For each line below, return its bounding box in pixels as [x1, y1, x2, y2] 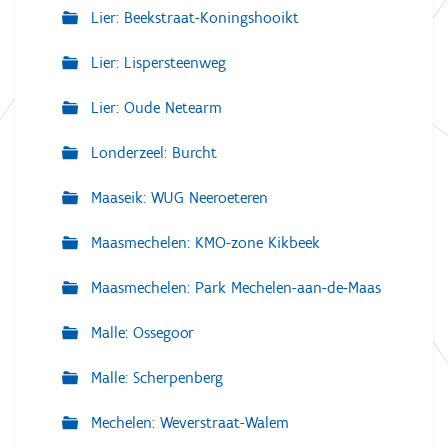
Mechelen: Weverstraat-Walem [86, 413, 289, 433]
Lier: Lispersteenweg [86, 53, 226, 73]
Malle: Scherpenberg [86, 368, 223, 388]
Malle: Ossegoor [86, 323, 194, 343]
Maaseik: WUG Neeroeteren [86, 188, 268, 208]
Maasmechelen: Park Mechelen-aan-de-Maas [86, 278, 381, 298]
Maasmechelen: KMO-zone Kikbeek [86, 233, 320, 253]
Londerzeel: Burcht [86, 143, 217, 163]
